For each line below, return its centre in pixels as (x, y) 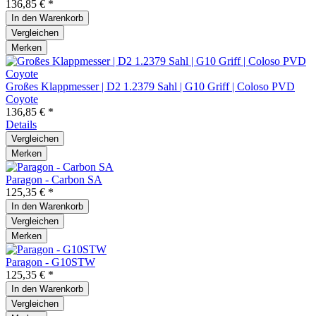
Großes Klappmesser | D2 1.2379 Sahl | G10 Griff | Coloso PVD (150, 86)
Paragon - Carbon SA (54, 179)
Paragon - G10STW (50, 262)
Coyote (22, 99)
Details (21, 124)
